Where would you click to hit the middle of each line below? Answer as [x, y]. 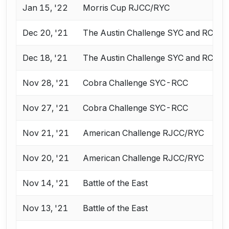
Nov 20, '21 [46, 158]
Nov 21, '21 [46, 133]
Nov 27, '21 [46, 108]
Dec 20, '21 [45, 33]
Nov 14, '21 [46, 183]
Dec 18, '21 [45, 58]
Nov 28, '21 [46, 83]
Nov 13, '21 [45, 208]
